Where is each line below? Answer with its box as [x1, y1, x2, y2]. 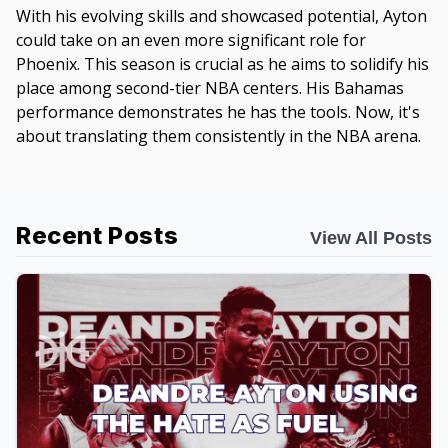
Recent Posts [16, 221, 179, 251]
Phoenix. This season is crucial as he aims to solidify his [16, 53, 429, 76]
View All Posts [310, 228, 432, 249]
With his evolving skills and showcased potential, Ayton [16, 5, 427, 28]
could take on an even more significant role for [16, 29, 366, 52]
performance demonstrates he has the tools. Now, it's [16, 101, 420, 124]
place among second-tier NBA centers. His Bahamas [16, 77, 404, 100]
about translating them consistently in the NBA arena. [16, 125, 421, 148]
